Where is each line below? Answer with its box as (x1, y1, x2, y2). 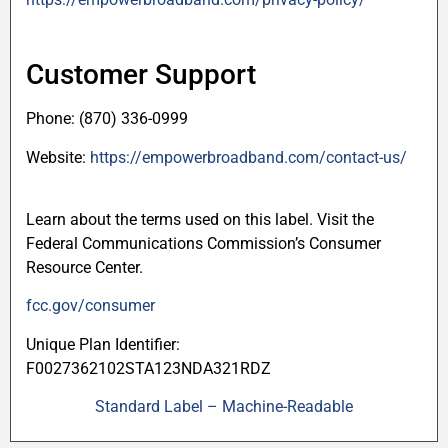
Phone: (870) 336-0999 (26, 109, 188, 129)
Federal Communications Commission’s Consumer (26, 234, 381, 254)
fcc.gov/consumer (26, 296, 155, 316)
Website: (26, 147, 90, 167)
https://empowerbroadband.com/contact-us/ (90, 147, 407, 167)
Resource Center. (26, 258, 143, 278)
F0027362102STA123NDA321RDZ (26, 358, 271, 378)
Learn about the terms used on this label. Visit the (26, 210, 374, 230)
